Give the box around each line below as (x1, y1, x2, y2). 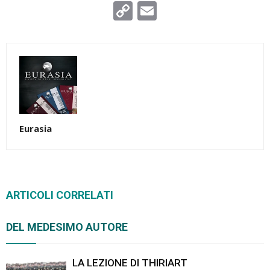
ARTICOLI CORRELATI (6, 188, 113, 201)
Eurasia (19, 122, 52, 134)
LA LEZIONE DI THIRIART (72, 256, 187, 269)
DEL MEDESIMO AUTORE (6, 220, 128, 233)
